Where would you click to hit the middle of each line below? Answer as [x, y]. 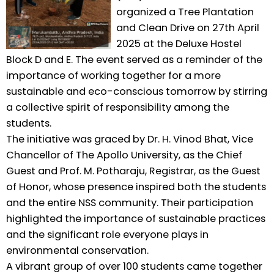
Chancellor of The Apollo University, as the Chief [124, 155]
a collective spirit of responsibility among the [118, 108]
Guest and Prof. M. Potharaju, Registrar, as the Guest [133, 171]
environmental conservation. [77, 251]
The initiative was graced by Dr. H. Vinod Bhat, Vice [130, 139]
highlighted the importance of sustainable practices [136, 219]
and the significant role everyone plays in [107, 235]
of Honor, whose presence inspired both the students [136, 187]
